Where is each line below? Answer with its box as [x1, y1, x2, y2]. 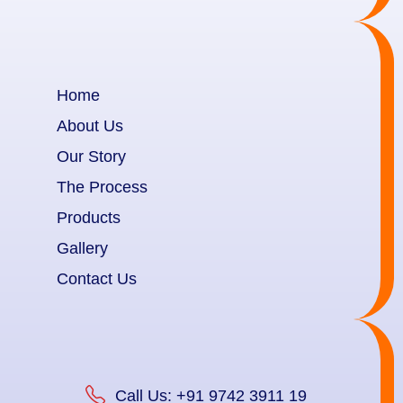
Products [56, 209, 121, 227]
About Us [56, 117, 123, 135]
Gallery [56, 239, 108, 257]
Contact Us [56, 270, 137, 288]
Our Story [56, 148, 126, 166]
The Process [56, 178, 148, 196]
